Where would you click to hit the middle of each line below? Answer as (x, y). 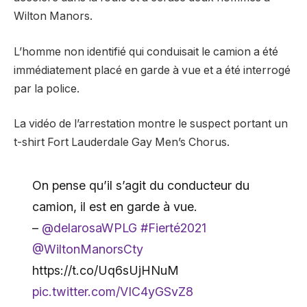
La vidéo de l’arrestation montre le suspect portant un (151, 124)
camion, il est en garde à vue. (114, 206)
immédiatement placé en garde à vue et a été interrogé (152, 70)
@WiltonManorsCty (87, 249)
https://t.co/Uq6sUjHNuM (105, 270)
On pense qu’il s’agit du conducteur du (140, 185)
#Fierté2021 (173, 228)
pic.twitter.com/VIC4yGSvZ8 (112, 291)
